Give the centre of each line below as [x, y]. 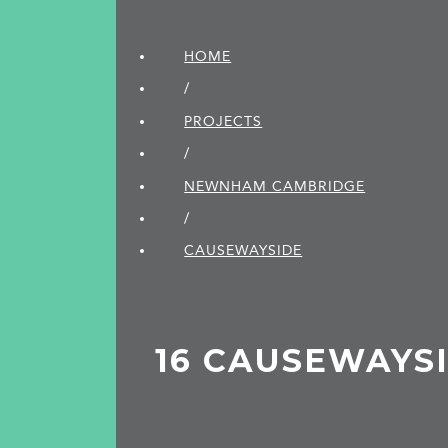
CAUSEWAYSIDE [243, 251]
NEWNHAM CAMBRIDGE [275, 186]
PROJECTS [223, 121]
